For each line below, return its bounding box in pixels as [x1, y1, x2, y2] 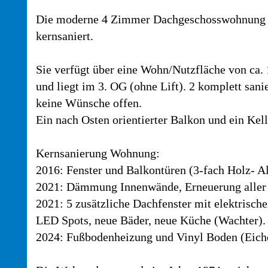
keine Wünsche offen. [36, 96, 142, 109]
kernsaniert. [36, 29, 93, 42]
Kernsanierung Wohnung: [36, 147, 160, 160]
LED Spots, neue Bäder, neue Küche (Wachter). [36, 214, 266, 227]
